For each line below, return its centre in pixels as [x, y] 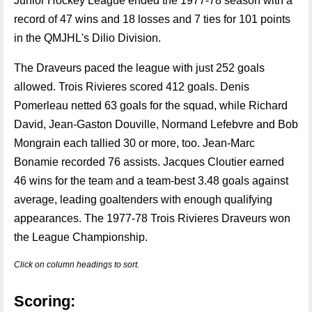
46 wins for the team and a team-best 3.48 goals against [151, 181]
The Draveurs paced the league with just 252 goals [139, 68]
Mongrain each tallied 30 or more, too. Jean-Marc [134, 143]
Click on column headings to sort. [77, 265]
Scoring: [45, 301]
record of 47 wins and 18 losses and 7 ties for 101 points [152, 19]
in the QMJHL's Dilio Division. [87, 38]
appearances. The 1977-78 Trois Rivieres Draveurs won [152, 218]
